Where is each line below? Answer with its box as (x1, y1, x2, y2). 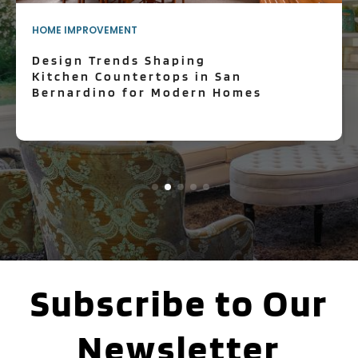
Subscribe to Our (30, 280, 328, 327)
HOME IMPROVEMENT (32, 22, 137, 37)
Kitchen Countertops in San (32, 68, 242, 84)
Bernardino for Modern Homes (32, 84, 262, 100)
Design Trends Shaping (32, 52, 206, 68)
